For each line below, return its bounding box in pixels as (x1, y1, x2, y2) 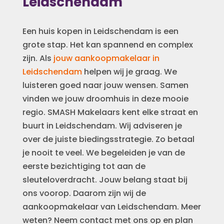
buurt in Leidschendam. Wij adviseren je (22, 119, 182, 131)
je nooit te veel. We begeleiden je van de (22, 146, 185, 158)
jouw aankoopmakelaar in (53, 52, 159, 64)
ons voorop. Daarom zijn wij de (22, 187, 146, 199)
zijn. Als (22, 52, 53, 64)
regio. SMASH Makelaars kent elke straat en (22, 106, 198, 118)
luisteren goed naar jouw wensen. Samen (22, 79, 188, 91)
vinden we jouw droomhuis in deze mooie (22, 92, 188, 104)
